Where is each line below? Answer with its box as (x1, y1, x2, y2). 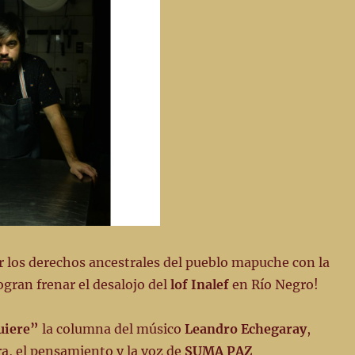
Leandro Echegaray (184, 321, 307, 338)
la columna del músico (38, 321, 185, 338)
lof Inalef (170, 277, 232, 293)
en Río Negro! (231, 277, 319, 293)
